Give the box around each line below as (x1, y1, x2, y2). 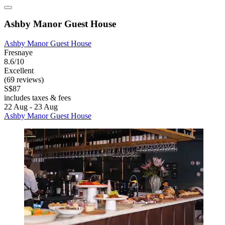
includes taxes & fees (4, 93, 71, 102)
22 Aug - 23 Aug (4, 102, 58, 111)
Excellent (4, 66, 34, 75)
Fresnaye (4, 48, 33, 57)
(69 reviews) (4, 75, 44, 84)
